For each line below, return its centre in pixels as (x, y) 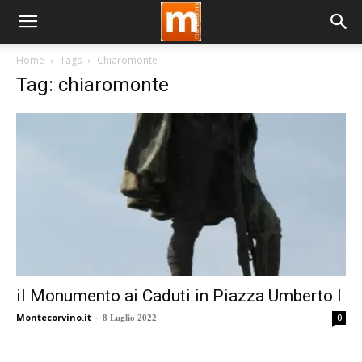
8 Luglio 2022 (130, 318)
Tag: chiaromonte (93, 85)
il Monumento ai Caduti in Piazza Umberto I (179, 296)
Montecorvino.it (54, 318)
